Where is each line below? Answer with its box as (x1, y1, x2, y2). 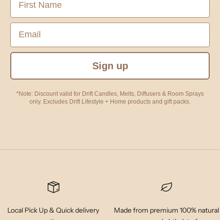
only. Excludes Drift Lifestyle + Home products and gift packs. (29, 98, 191, 105)
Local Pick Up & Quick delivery (7, 205, 100, 215)
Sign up (92, 60, 128, 71)
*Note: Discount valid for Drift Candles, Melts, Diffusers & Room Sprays (16, 90, 204, 97)
